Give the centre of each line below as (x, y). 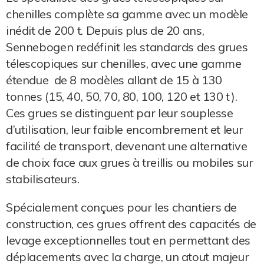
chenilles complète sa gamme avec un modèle (127, 14)
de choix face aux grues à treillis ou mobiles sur (130, 163)
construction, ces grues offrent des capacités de (131, 224)
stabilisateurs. (43, 179)
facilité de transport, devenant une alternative (127, 146)
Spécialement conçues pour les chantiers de (122, 207)
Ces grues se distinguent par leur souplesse (120, 113)
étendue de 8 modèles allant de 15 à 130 (114, 80)
